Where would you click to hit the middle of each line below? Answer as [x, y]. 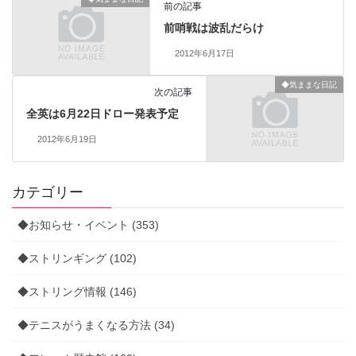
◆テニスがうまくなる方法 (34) [96, 325]
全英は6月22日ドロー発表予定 [102, 114]
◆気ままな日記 [309, 85]
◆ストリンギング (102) [77, 259]
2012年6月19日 [67, 139]
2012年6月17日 [204, 53]
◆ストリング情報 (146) [77, 292]
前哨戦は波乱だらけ [214, 27]
